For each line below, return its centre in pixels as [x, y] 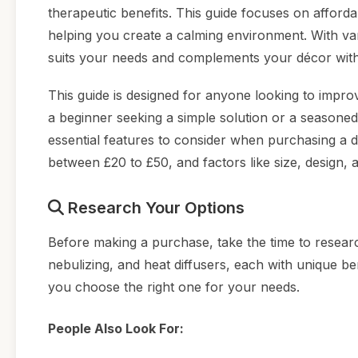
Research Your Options [154, 208]
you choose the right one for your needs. [174, 287]
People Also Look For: [116, 329]
